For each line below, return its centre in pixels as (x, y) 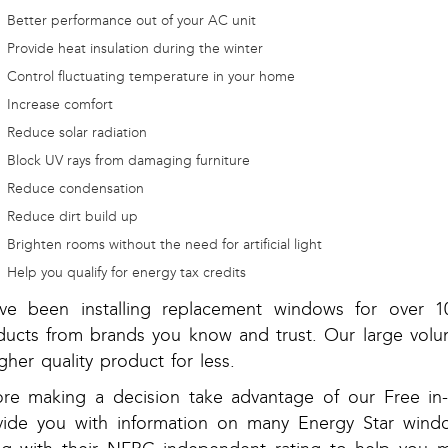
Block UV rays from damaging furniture (128, 161)
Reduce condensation (75, 189)
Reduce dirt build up (72, 217)
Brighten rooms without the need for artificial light (164, 245)
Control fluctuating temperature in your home (150, 77)
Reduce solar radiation (76, 133)
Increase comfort (59, 105)
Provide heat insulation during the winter (134, 49)
